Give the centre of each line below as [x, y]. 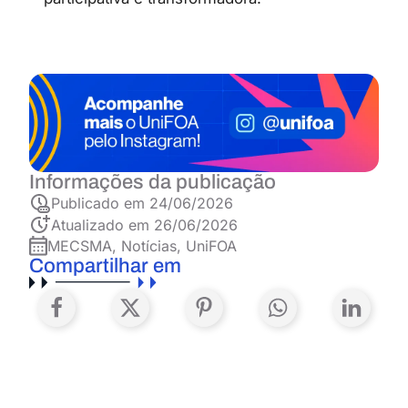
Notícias [149, 246]
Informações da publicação [153, 182]
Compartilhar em [105, 266]
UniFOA [211, 246]
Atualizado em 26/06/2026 [144, 224]
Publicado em [100, 203]
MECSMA [80, 246]
